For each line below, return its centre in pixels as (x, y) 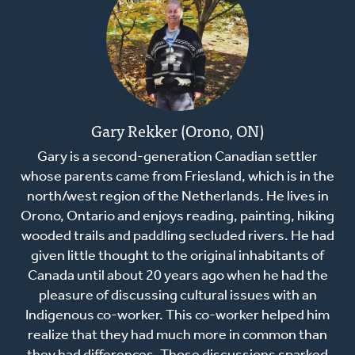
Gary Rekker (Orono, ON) (177, 131)
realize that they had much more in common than (177, 336)
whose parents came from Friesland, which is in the (177, 177)
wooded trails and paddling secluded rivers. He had (177, 237)
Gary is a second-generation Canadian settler (177, 158)
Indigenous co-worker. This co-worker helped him (177, 316)
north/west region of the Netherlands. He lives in (177, 197)
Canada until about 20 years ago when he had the (177, 277)
